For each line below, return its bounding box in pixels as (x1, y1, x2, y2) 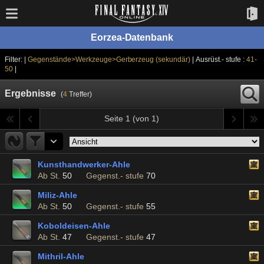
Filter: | (5, 55, 28, 64)
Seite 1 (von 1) (104, 114, 159, 123)
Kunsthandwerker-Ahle (38, 160, 130, 169)
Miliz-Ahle (38, 190, 77, 200)
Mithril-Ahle (38, 252, 84, 261)
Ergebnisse (5, 88, 56, 98)
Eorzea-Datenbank (90, 32, 174, 42)
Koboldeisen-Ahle (38, 221, 110, 230)
